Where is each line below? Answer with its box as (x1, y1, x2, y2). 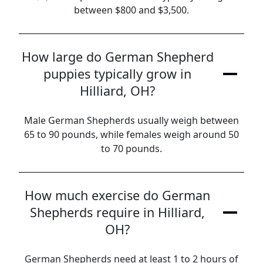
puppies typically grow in (43, 65, 191, 82)
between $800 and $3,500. (74, 4, 189, 16)
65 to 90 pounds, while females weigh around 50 (24, 128, 239, 141)
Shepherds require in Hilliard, (30, 204, 205, 221)
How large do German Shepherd (21, 48, 214, 65)
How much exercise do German (25, 187, 210, 204)
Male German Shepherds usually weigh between (24, 114, 239, 127)
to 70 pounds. (101, 142, 162, 155)
